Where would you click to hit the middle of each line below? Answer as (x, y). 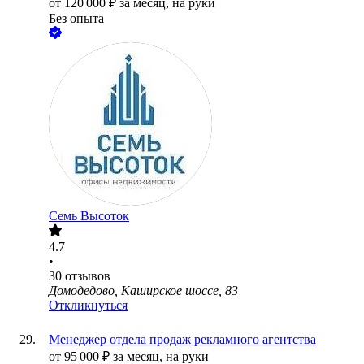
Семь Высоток (89, 216)
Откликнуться (88, 305)
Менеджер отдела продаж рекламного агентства (182, 340)
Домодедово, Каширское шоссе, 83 (143, 291)
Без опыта (76, 19)
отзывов (88, 276)
